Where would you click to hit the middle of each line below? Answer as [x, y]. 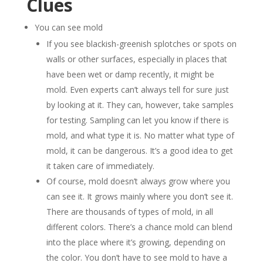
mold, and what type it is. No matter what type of [140, 136]
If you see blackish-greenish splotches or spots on [141, 44]
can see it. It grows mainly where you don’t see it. [139, 197]
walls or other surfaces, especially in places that [136, 59]
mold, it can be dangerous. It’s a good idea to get [139, 151]
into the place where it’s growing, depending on [136, 242]
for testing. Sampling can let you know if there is [137, 120]
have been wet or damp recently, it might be [130, 75]
